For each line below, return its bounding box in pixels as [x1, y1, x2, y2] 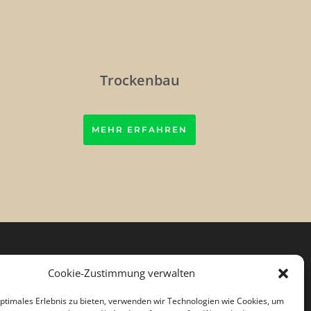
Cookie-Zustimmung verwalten [47, 266, 195, 280]
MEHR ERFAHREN [92, 124, 188, 135]
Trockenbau [99, 70, 180, 90]
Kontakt [6, 287, 42, 301]
